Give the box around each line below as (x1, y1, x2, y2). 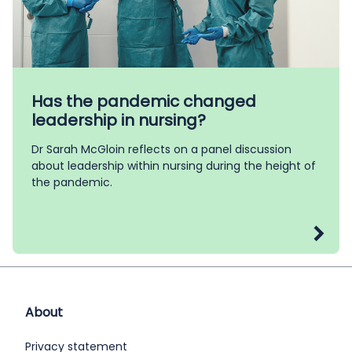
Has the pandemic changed (31, 90, 256, 112)
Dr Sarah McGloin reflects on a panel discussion (31, 141, 291, 157)
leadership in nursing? (31, 108, 206, 131)
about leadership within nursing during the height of (31, 157, 316, 174)
